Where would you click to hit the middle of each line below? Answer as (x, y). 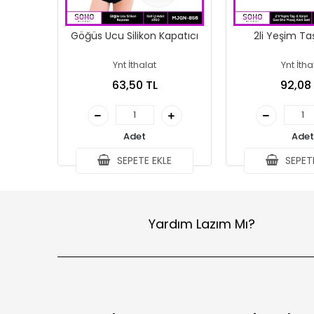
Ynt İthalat (135, 65)
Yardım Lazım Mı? (202, 224)
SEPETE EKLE (143, 161)
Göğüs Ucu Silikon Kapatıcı (135, 36)
